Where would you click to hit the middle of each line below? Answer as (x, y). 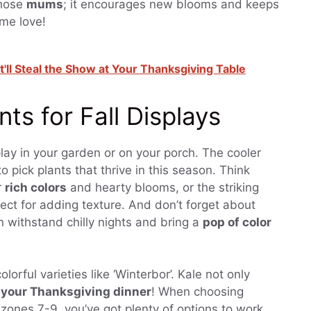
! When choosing (197, 292)
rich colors (36, 187)
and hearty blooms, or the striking (163, 187)
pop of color (237, 222)
